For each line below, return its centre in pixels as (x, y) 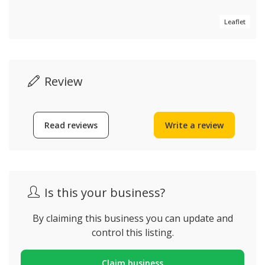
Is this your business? (105, 193)
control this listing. (132, 232)
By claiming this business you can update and (132, 218)
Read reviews (71, 125)
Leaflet (235, 22)
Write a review (194, 125)
